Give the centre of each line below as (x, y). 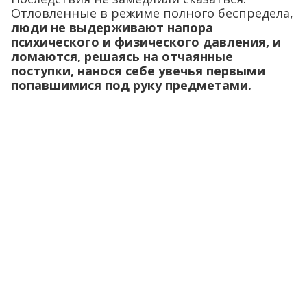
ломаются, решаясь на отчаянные (122, 56)
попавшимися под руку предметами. (131, 85)
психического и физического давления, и (146, 42)
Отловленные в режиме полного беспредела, (152, 13)
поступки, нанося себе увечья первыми (138, 71)
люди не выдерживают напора (112, 27)
